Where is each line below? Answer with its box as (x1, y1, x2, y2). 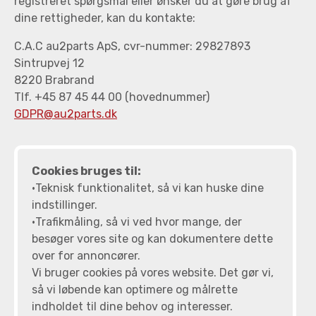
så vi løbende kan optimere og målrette (32, 283, 238, 297)
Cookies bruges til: (32, 164, 141, 178)
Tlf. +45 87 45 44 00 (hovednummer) (14, 90, 209, 104)
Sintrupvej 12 (14, 56, 85, 71)
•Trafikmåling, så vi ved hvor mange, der (32, 215, 242, 229)
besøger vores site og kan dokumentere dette (32, 232, 273, 246)
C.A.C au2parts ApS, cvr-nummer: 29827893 (14, 39, 250, 54)
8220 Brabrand (14, 73, 95, 87)
